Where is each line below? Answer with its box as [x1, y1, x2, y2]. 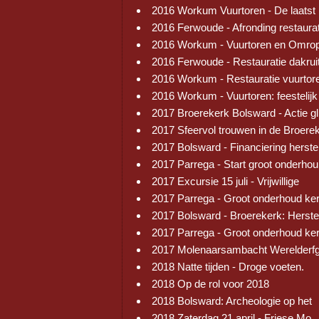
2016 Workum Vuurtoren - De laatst [152, 4, 315, 16]
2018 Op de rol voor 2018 [152, 278, 269, 290]
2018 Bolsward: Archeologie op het [152, 295, 312, 307]
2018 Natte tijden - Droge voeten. [152, 261, 304, 273]
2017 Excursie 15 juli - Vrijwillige [152, 175, 299, 187]
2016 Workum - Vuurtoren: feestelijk [152, 90, 318, 102]
